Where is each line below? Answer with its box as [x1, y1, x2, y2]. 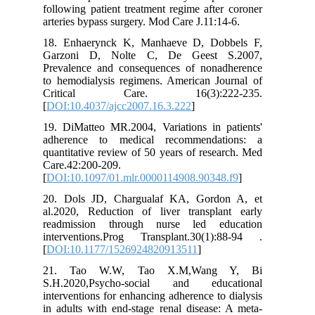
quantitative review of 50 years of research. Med [82, 146, 301, 158]
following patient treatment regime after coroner [82, 2, 301, 15]
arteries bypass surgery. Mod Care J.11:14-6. [82, 15, 279, 27]
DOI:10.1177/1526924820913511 [85, 243, 237, 255]
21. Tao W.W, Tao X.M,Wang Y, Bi [82, 264, 301, 276]
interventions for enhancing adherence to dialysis [82, 289, 301, 302]
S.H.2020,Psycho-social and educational [82, 276, 301, 289]
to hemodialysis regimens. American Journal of [82, 74, 301, 86]
